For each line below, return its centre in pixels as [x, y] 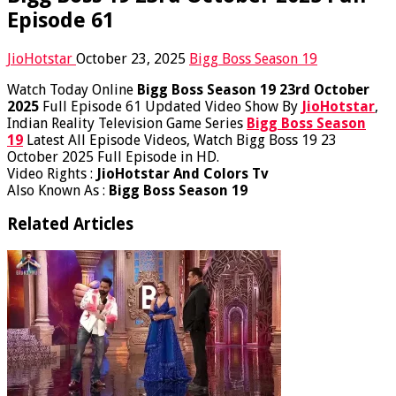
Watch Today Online [72, 89]
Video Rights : [52, 173]
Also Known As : [58, 190]
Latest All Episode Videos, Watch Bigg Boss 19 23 [180, 140]
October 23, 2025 [131, 58]
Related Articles [70, 225]
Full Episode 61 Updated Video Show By [170, 106]
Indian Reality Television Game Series [127, 123]
